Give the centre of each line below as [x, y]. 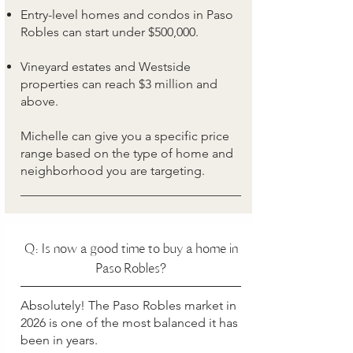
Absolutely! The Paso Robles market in [128, 305]
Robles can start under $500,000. [110, 32]
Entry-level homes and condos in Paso [127, 15]
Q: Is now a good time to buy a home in [131, 248]
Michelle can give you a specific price [125, 136]
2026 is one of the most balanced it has [129, 323]
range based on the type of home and [127, 153]
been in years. [59, 340]
